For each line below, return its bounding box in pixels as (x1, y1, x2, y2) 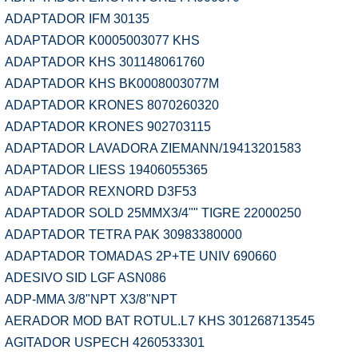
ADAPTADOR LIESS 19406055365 (5, 163, 208, 177)
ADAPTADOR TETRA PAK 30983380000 (5, 228, 242, 241)
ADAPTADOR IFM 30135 (5, 12, 149, 26)
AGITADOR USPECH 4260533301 (5, 336, 205, 349)
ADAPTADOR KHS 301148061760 (5, 55, 205, 69)
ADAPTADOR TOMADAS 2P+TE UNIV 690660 (5, 249, 276, 263)
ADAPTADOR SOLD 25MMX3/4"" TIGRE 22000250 (5, 206, 301, 220)
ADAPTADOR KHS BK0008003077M (5, 77, 219, 90)
